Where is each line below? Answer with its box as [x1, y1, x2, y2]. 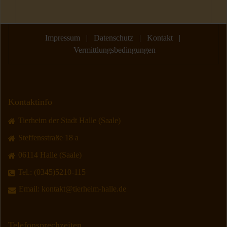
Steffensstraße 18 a [18, 133, 79, 142]
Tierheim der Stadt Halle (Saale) [18, 116, 123, 125]
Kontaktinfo [8, 97, 52, 107]
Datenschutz [93, 33, 133, 43]
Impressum [45, 33, 80, 43]
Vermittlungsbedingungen [73, 46, 156, 55]
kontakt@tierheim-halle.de [42, 184, 126, 194]
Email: [19, 184, 42, 194]
